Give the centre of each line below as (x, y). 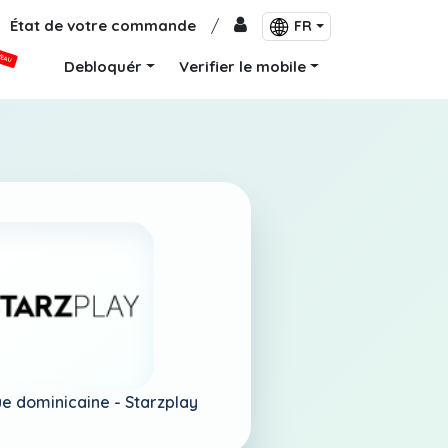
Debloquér (103, 66)
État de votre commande (103, 25)
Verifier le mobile (243, 66)
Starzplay (161, 402)
